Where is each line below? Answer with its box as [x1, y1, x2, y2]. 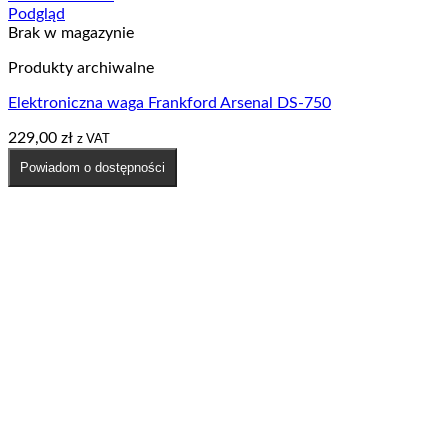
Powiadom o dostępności [20, 159, 165, 175]
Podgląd [8, 5, 65, 22]
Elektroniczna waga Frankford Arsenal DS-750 [8, 94, 331, 111]
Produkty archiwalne [8, 59, 154, 76]
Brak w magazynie [8, 24, 134, 41]
